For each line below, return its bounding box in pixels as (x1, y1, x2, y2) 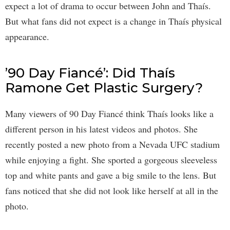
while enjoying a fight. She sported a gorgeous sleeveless (5, 154, 217, 166)
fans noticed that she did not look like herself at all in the (5, 184, 218, 197)
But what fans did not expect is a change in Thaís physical (5, 15, 222, 28)
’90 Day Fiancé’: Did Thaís (5, 65, 175, 82)
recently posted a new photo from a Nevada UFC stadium (5, 138, 220, 151)
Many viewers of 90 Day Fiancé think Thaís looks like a (5, 107, 214, 120)
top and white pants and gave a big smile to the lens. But (5, 169, 216, 182)
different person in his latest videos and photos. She (5, 123, 198, 136)
